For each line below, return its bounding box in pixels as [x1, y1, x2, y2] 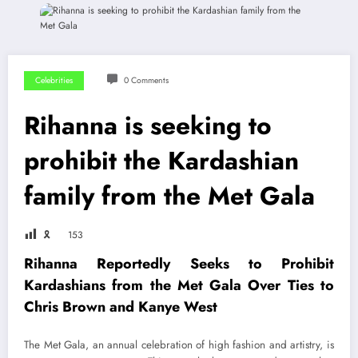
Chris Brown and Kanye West [24, 296, 217, 318]
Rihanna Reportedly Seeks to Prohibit [24, 253, 334, 275]
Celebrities [35, 74, 73, 87]
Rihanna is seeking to [24, 107, 272, 145]
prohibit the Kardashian [24, 142, 299, 180]
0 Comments [123, 74, 169, 87]
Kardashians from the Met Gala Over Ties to [24, 275, 334, 296]
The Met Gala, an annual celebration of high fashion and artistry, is [24, 336, 334, 352]
